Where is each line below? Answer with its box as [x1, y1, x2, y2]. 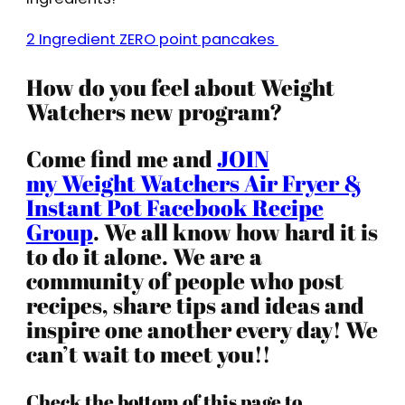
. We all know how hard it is [92, 216, 378, 248]
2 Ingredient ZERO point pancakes [25, 29, 278, 51]
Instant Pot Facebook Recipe [25, 192, 324, 223]
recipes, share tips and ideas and [25, 289, 364, 321]
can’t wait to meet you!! [25, 338, 270, 370]
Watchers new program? [25, 96, 283, 127]
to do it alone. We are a [25, 240, 262, 272]
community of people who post [25, 265, 344, 297]
